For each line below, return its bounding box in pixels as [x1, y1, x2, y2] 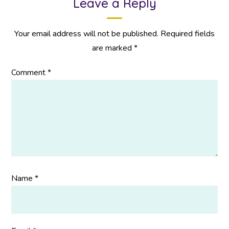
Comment [11, 67, 48, 79]
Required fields [161, 28, 215, 40]
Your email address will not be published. [14, 28, 158, 40]
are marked [91, 42, 134, 54]
